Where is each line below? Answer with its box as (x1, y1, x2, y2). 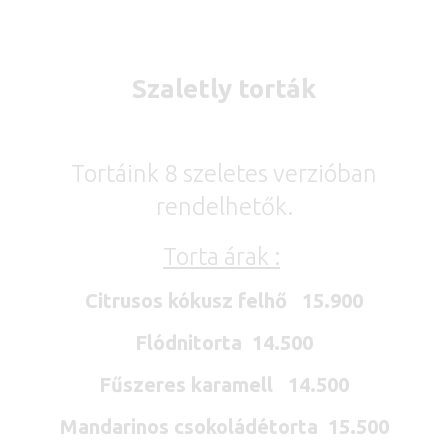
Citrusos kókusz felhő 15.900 (85, 288, 363, 312)
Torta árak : (163, 242, 280, 270)
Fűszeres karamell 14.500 (99, 372, 349, 396)
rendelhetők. (155, 192, 293, 220)
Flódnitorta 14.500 (135, 330, 313, 354)
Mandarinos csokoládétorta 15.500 (59, 414, 389, 438)
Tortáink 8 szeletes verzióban (71, 159, 377, 187)
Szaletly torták (132, 73, 316, 103)
